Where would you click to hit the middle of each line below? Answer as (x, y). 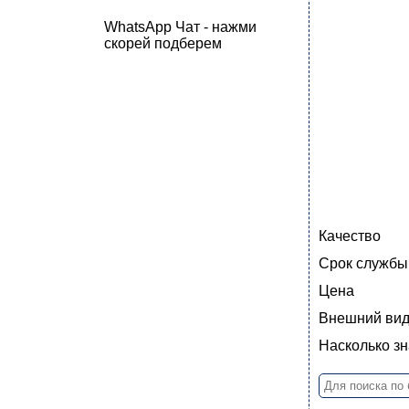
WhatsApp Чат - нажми (180, 27)
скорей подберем (163, 43)
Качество (349, 236)
